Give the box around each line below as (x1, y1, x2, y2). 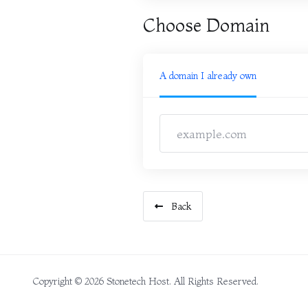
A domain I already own (159, 69, 256, 82)
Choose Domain (143, 14, 269, 36)
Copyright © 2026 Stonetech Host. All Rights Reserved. (33, 275, 258, 287)
